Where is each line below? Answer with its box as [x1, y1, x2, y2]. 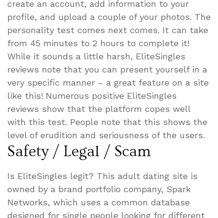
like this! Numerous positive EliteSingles [7, 90, 177, 101]
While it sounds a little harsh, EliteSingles [7, 51, 185, 61]
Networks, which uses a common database [7, 197, 190, 207]
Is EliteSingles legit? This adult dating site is [7, 170, 198, 181]
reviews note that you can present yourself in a [7, 64, 207, 74]
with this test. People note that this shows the [7, 116, 207, 127]
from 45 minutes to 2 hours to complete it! [7, 37, 189, 48]
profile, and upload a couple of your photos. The [7, 11, 211, 22]
